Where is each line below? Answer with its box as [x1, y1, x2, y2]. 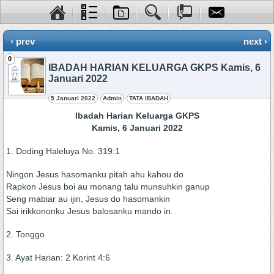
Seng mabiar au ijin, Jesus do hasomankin [6, 194, 170, 204]
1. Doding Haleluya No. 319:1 [6, 146, 120, 156]
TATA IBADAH [129, 95, 168, 102]
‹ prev [10, 36, 35, 46]
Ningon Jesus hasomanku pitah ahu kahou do [6, 169, 183, 179]
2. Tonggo [6, 229, 45, 239]
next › [243, 36, 267, 46]
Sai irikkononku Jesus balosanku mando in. [6, 206, 173, 216]
